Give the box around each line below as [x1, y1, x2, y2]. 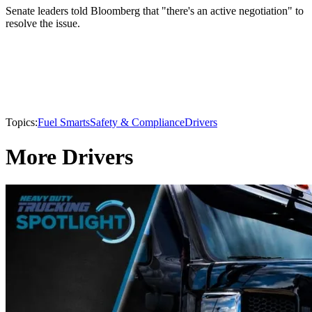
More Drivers [6, 143, 133, 169]
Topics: [6, 116, 38, 129]
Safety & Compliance [90, 116, 185, 129]
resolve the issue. [6, 17, 80, 30]
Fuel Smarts [38, 116, 90, 129]
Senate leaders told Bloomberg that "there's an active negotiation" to [6, 5, 304, 17]
